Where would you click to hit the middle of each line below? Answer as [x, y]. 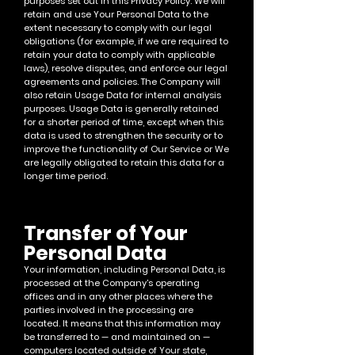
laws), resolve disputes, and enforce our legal [126, 68]
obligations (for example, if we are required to [126, 41]
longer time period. [66, 176]
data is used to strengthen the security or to [123, 136]
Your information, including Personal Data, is [124, 269]
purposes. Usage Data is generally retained [121, 109]
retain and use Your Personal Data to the [116, 14]
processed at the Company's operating [112, 283]
